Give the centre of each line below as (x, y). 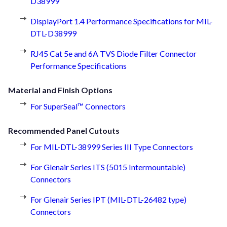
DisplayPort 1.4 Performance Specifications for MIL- (122, 21)
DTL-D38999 (53, 33)
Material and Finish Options (60, 90)
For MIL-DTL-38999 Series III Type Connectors (112, 147)
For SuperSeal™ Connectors (78, 106)
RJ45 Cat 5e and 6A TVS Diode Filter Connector (113, 54)
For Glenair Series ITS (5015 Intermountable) (108, 167)
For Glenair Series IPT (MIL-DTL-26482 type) (108, 200)
